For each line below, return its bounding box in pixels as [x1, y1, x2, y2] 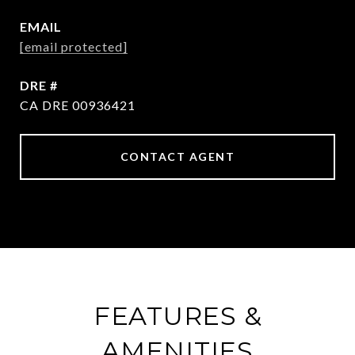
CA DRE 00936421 [20, 97, 136, 113]
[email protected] [20, 39, 128, 54]
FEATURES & [93, 300, 262, 331]
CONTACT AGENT [120, 150, 235, 163]
